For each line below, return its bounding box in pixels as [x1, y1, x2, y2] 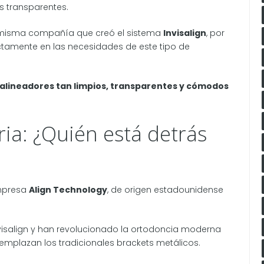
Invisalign [163, 27, 206, 39]
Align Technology [29, 184, 107, 196]
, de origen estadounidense [107, 184, 223, 196]
